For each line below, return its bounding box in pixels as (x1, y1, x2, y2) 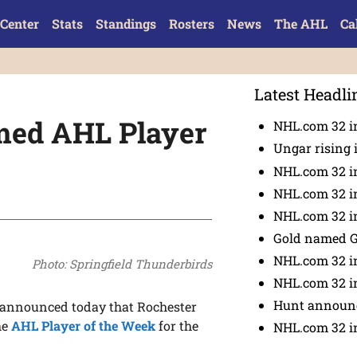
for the (155, 317, 199, 335)
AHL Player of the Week (11, 317, 156, 335)
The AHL (273, 15, 328, 32)
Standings (95, 15, 156, 32)
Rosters (168, 15, 214, 32)
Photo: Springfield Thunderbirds (31, 256, 212, 273)
